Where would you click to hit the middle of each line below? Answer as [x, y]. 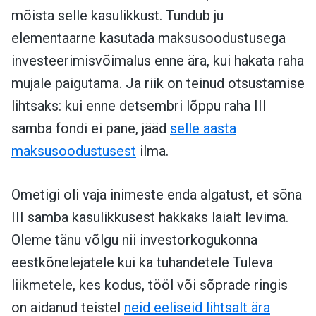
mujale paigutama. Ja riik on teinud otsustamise [158, 84]
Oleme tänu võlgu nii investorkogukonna [134, 240]
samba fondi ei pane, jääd [91, 129]
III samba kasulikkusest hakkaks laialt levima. [150, 218]
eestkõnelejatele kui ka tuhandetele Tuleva [142, 263]
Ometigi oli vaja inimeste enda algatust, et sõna [157, 195]
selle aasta [203, 129]
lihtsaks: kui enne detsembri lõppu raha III [139, 106]
